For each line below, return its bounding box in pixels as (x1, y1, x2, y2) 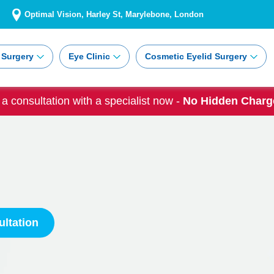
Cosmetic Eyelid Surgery (144, 51, 247, 61)
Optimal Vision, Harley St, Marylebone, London (24, 10, 204, 19)
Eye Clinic (68, 51, 110, 61)
